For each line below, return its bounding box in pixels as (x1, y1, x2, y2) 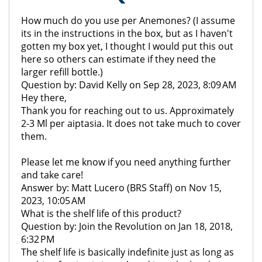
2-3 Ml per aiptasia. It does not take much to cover (21, 117, 241, 130)
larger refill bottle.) (21, 65, 103, 78)
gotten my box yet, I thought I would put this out (21, 40, 233, 53)
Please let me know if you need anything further (21, 156, 231, 168)
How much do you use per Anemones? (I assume (21, 14, 235, 27)
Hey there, (21, 91, 67, 104)
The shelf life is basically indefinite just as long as (21, 246, 234, 258)
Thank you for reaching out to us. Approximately (21, 104, 234, 117)
